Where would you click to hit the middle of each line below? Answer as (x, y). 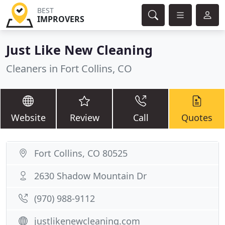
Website (28, 118)
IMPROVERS (61, 19)
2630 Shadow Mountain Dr (90, 176)
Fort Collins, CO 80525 (81, 153)
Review (84, 118)
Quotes (197, 118)
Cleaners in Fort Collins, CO (69, 69)
